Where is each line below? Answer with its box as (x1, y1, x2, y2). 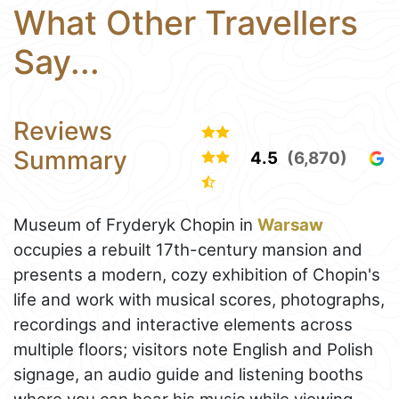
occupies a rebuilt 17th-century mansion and (13, 240, 362, 261)
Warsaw (257, 215, 323, 236)
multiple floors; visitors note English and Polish (13, 339, 373, 361)
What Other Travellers (13, 2, 358, 43)
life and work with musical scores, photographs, (13, 289, 385, 311)
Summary (13, 144, 127, 175)
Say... (13, 41, 100, 82)
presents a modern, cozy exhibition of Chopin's (13, 265, 380, 286)
